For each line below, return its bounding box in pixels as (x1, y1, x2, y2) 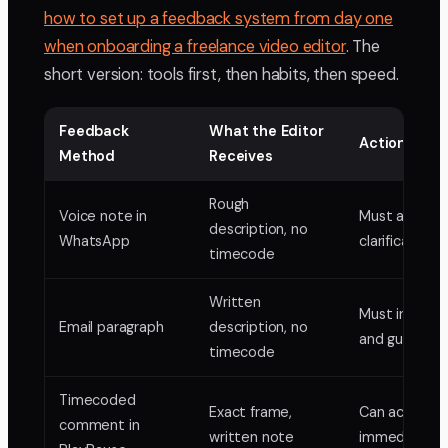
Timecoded (59, 391, 136, 410)
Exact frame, (209, 403, 293, 422)
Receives (209, 147, 273, 166)
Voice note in (59, 207, 147, 226)
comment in (59, 416, 140, 435)
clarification (359, 232, 435, 251)
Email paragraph (59, 318, 164, 337)
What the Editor (209, 122, 324, 141)
